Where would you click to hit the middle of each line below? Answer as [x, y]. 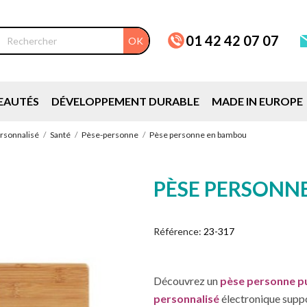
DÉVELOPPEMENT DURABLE [126, 101]
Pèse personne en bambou [198, 135]
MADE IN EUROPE [258, 101]
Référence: [177, 231]
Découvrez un [187, 281]
